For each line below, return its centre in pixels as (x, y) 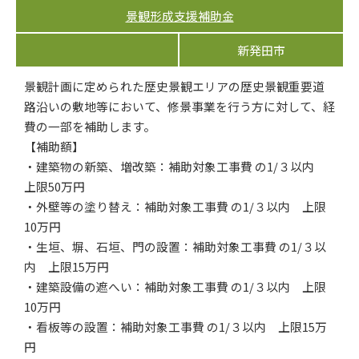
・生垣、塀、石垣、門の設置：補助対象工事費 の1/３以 (175, 246)
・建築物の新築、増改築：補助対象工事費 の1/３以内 (175, 166)
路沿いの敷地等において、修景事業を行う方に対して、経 (179, 106)
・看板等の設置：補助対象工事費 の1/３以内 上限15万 (175, 327)
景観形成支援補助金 (179, 16)
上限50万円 (54, 186)
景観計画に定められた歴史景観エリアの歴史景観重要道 (174, 86)
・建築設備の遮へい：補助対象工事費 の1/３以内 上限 (175, 286)
